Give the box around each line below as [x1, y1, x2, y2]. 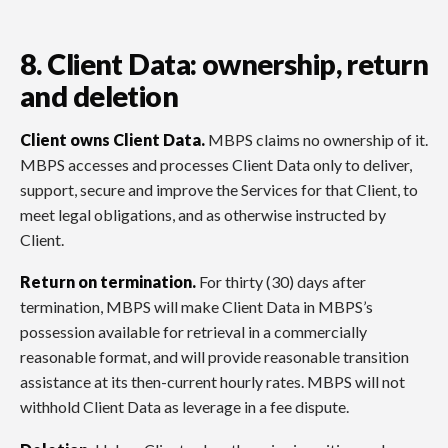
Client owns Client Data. [20, 129, 205, 149]
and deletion [20, 79, 179, 114]
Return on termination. [20, 272, 196, 292]
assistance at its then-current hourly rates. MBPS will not [20, 372, 405, 392]
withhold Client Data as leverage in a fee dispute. [20, 397, 349, 417]
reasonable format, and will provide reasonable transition [20, 347, 409, 367]
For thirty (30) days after [196, 272, 366, 292]
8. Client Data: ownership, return [20, 47, 428, 82]
